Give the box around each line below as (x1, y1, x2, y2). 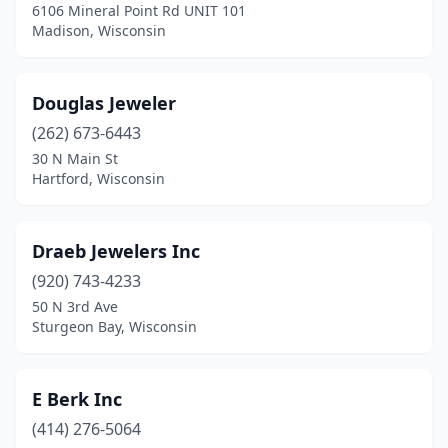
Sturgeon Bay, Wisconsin (32, 317, 197, 336)
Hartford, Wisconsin (32, 169, 165, 188)
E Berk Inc (32, 387, 122, 411)
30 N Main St (32, 149, 118, 168)
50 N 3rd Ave (32, 297, 118, 316)
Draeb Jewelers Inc (32, 239, 200, 263)
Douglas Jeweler (32, 91, 176, 115)
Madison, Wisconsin (32, 21, 166, 40)
